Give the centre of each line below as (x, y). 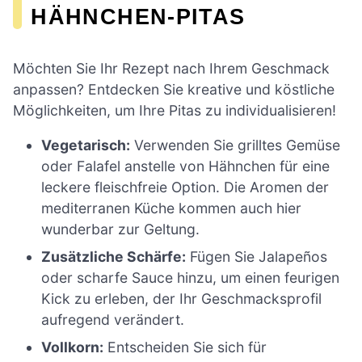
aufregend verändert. (113, 320)
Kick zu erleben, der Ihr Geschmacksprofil (182, 299)
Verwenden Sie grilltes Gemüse (236, 145)
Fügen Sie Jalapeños (257, 257)
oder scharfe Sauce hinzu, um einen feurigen (191, 278)
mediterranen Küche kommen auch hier (172, 208)
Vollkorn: (73, 347)
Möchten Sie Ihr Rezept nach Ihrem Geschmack (171, 68)
